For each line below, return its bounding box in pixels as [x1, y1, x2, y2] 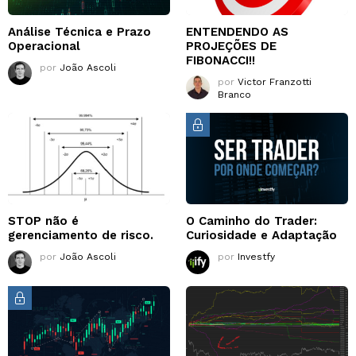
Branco [218, 88, 251, 100]
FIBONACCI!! [186, 52, 255, 68]
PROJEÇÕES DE [186, 38, 277, 53]
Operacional [8, 38, 80, 53]
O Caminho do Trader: [186, 213, 317, 228]
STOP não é [8, 213, 79, 228]
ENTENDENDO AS [186, 24, 288, 39]
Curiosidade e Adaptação [186, 227, 337, 242]
